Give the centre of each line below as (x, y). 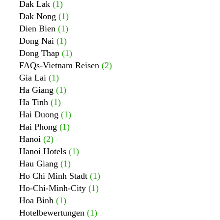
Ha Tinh (34, 102)
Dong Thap (39, 53)
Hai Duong (39, 114)
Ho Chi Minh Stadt (53, 176)
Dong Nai (37, 41)
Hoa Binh (36, 200)
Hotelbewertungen (52, 213)
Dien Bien (37, 28)
